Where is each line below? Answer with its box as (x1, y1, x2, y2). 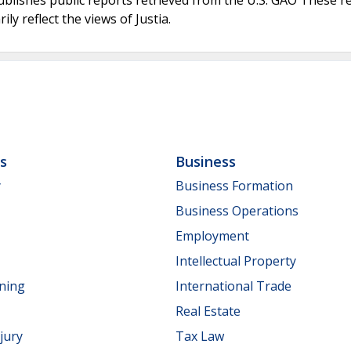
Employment (175, 226, 249, 244)
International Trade (175, 277, 291, 295)
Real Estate (175, 302, 241, 320)
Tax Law (175, 327, 224, 345)
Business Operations (175, 201, 299, 219)
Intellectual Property (175, 251, 296, 270)
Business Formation (175, 176, 293, 194)
